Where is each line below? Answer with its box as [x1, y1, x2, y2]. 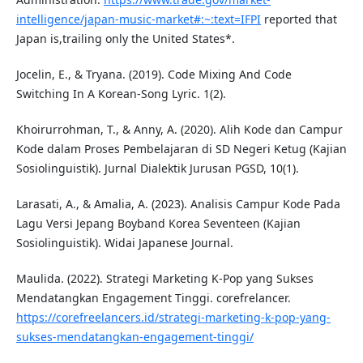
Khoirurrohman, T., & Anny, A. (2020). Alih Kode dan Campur [15, 122, 343, 138]
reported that [260, 11, 337, 28]
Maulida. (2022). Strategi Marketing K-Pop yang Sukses [15, 271, 314, 287]
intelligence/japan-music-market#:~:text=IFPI [15, 11, 261, 28]
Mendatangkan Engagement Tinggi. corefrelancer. [15, 290, 291, 306]
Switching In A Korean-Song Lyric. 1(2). [15, 86, 226, 102]
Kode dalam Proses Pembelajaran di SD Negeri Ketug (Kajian [15, 141, 347, 157]
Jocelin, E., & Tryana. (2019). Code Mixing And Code [15, 66, 292, 83]
